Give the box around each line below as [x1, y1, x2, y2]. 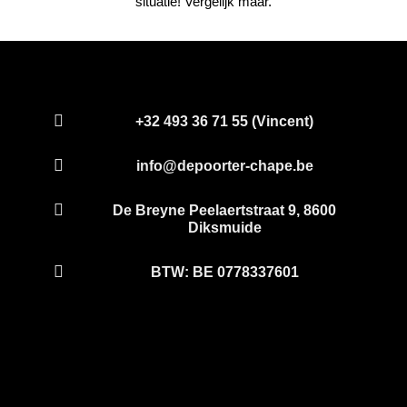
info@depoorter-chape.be [135, 157, 313, 174]
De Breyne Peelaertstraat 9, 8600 [113, 202, 337, 218]
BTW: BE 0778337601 [150, 263, 299, 280]
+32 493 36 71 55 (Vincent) [135, 113, 314, 129]
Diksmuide [187, 219, 262, 235]
